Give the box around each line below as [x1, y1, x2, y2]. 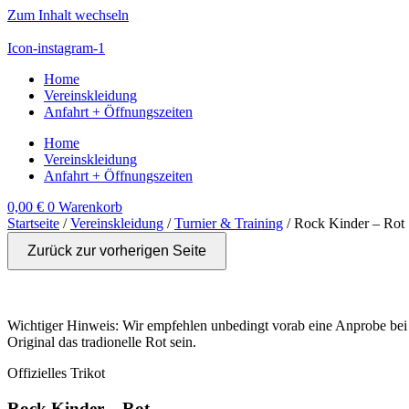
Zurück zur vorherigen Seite [27, 243, 206, 258]
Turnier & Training [174, 215, 283, 231]
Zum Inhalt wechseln [7, 7, 129, 23]
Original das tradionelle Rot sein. [7, 334, 196, 350]
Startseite [7, 215, 59, 231]
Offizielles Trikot [7, 365, 105, 381]
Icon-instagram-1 [7, 40, 105, 56]
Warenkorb [58, 199, 122, 215]
